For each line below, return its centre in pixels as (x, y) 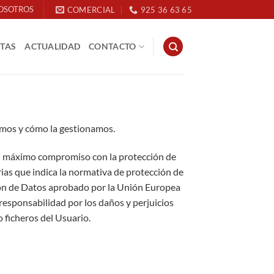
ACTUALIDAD (53, 46)
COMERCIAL (91, 9)
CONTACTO (113, 46)
